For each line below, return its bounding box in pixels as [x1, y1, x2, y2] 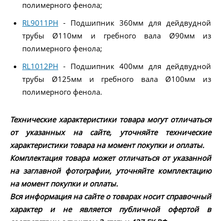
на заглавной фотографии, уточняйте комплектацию [10, 165, 211, 176]
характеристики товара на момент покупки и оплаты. [10, 140, 204, 150]
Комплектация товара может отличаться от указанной [10, 152, 211, 163]
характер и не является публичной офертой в [10, 204, 211, 214]
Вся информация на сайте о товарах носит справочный [10, 191, 211, 201]
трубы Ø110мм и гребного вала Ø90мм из [22, 30, 211, 40]
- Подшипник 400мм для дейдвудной [58, 61, 211, 71]
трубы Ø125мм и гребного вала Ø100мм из [22, 74, 211, 84]
